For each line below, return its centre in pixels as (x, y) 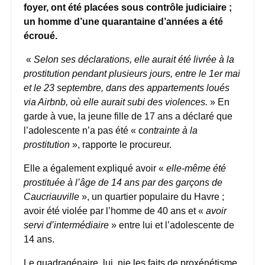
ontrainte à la (170, 131)
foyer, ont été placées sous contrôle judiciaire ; (128, 8)
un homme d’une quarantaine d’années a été (123, 22)
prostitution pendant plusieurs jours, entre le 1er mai (132, 74)
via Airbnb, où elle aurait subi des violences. (117, 102)
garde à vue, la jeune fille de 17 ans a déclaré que (128, 117)
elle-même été (196, 169)
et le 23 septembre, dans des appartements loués (127, 88)
